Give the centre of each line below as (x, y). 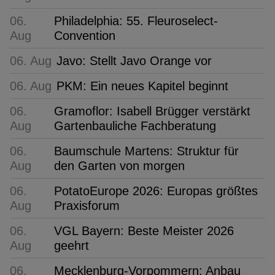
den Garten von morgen (119, 165)
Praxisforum (87, 205)
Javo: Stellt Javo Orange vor (134, 60)
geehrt (72, 245)
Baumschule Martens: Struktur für (146, 151)
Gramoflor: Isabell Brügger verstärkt (152, 111)
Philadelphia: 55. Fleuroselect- (136, 21)
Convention (85, 35)
